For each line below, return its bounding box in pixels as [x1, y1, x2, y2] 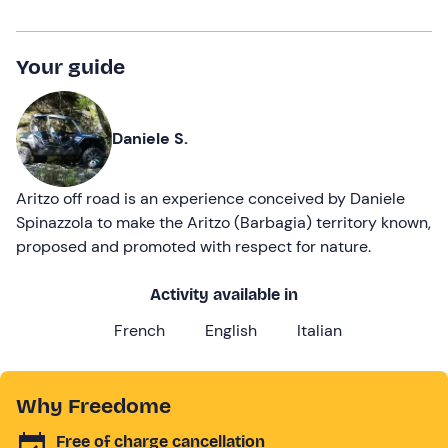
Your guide [16, 53, 125, 80]
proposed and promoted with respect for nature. [16, 235, 371, 257]
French [114, 319, 165, 341]
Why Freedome [16, 392, 171, 419]
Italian [297, 319, 342, 341]
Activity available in [150, 284, 298, 304]
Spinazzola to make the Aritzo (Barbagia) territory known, [16, 211, 431, 233]
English [205, 319, 257, 341]
